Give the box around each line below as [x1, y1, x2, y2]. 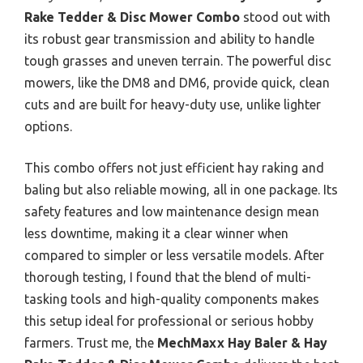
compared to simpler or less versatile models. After [24, 247, 324, 263]
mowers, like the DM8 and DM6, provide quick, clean [24, 75, 330, 90]
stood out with [240, 9, 331, 24]
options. [24, 118, 72, 134]
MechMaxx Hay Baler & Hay [157, 335, 327, 350]
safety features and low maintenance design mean [24, 203, 319, 219]
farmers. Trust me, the [24, 335, 157, 350]
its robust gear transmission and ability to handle [24, 31, 314, 46]
